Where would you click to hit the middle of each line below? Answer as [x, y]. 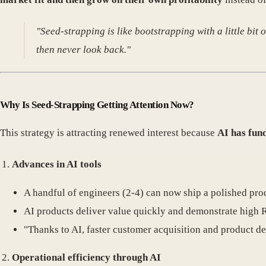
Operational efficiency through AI [86, 258]
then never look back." [84, 50]
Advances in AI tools [57, 164]
